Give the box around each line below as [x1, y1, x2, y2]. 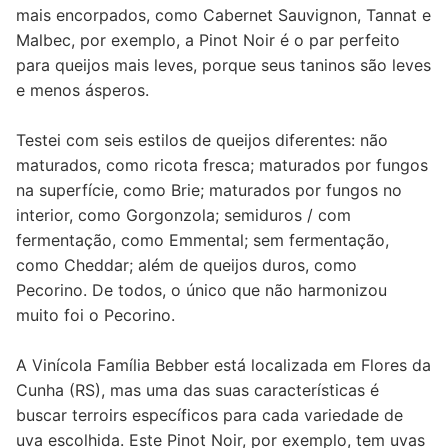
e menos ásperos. [16, 79, 149, 100]
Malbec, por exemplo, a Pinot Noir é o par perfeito [16, 29, 400, 50]
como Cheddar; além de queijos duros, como [16, 254, 357, 275]
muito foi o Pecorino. [16, 304, 175, 325]
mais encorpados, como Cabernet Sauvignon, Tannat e [16, 4, 431, 25]
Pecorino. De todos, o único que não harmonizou [16, 279, 387, 300]
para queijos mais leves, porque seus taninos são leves [16, 54, 431, 75]
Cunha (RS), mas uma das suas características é [16, 379, 379, 400]
